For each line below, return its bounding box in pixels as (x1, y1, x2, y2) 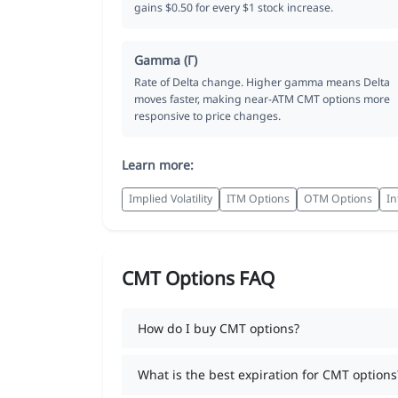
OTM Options (304, 191, 372, 207)
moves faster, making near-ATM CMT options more (134, 91, 390, 107)
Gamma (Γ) (134, 51, 197, 68)
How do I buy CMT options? (137, 319, 299, 337)
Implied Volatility (129, 191, 212, 207)
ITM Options (227, 191, 290, 207)
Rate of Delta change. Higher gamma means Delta (134, 74, 390, 90)
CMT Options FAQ (122, 265, 275, 291)
